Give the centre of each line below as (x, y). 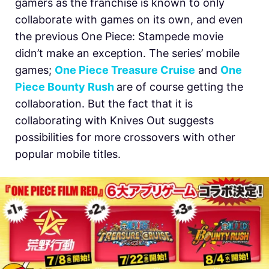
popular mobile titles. (68, 154)
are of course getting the (180, 86)
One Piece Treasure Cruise (125, 70)
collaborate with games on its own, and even (129, 19)
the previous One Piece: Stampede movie (119, 36)
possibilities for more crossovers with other (125, 137)
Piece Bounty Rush (66, 86)
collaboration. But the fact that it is (104, 103)
